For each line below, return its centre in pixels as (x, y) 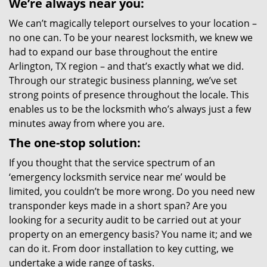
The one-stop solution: (75, 143)
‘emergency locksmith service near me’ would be (117, 177)
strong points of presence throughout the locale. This (129, 95)
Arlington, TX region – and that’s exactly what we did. (126, 66)
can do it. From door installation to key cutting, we (121, 249)
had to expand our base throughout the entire (113, 52)
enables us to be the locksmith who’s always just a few (130, 109)
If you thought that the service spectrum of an (112, 163)
